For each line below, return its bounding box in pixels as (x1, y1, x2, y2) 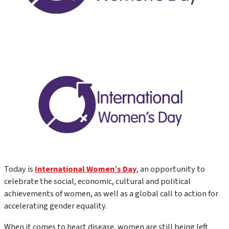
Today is (4, 163, 35, 175)
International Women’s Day (35, 163, 136, 175)
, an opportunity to (136, 163, 205, 175)
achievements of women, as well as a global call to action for (4, 188, 218, 200)
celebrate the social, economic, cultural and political (4, 175, 191, 188)
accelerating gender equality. (4, 200, 107, 212)
